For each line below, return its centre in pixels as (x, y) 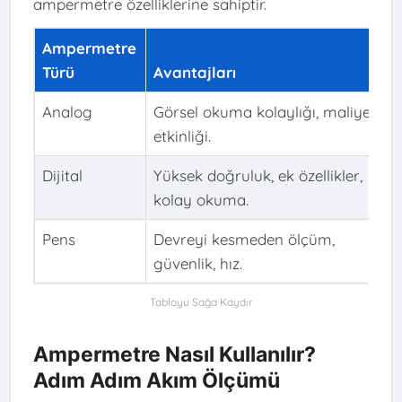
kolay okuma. (201, 200)
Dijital (62, 176)
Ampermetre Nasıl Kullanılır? (174, 354)
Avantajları (194, 73)
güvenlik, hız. (197, 264)
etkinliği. (182, 136)
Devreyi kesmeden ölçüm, (244, 240)
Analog (67, 112)
